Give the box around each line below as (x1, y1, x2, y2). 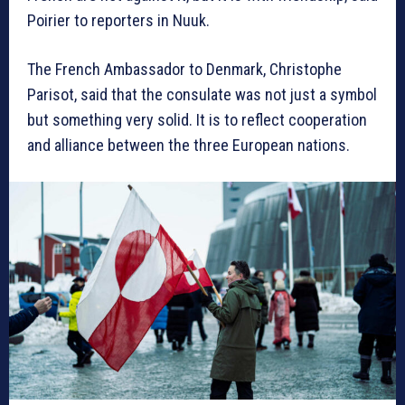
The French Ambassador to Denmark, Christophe (27, 60, 342, 80)
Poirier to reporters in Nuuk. (27, 11, 210, 31)
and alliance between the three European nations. (27, 136, 350, 155)
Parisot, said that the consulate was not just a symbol (27, 85, 377, 105)
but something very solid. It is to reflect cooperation (27, 110, 367, 130)
